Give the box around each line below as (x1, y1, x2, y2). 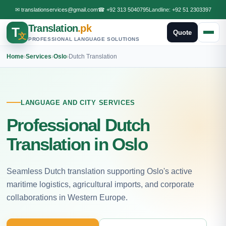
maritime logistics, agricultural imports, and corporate (7, 180, 194, 189)
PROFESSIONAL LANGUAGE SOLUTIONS (28, 36, 140, 42)
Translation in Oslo (7, 134, 147, 154)
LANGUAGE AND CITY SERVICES (21, 98, 136, 106)
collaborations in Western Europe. (7, 193, 128, 202)
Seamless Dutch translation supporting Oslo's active (7, 166, 192, 176)
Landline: (148, 7, 172, 13)
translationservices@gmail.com (21, 7, 98, 13)
